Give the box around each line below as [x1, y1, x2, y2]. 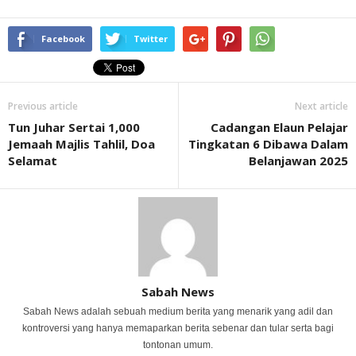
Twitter [133, 32, 168, 44]
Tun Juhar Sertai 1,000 [8, 118, 140, 135]
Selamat [8, 152, 57, 168]
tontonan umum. [143, 339, 213, 350]
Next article [295, 99, 348, 113]
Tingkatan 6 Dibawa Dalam [188, 135, 348, 152]
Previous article [8, 99, 78, 113]
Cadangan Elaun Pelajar [211, 118, 348, 135]
